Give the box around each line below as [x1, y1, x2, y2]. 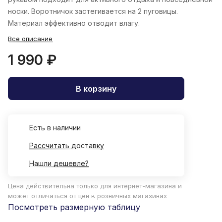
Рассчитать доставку [29, 141, 104, 150]
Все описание [8, 35, 53, 43]
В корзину [76, 83, 116, 94]
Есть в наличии [29, 123, 81, 132]
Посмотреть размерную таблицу [8, 202, 140, 213]
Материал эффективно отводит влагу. [8, 19, 140, 28]
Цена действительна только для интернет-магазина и [8, 182, 182, 190]
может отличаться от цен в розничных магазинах [8, 192, 167, 200]
